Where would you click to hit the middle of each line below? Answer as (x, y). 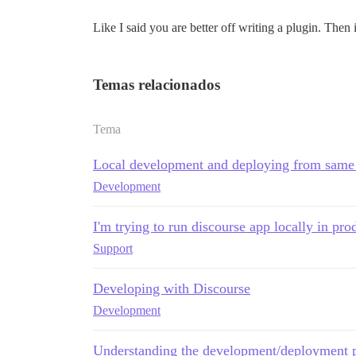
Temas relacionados (157, 85)
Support (113, 248)
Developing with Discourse (172, 288)
